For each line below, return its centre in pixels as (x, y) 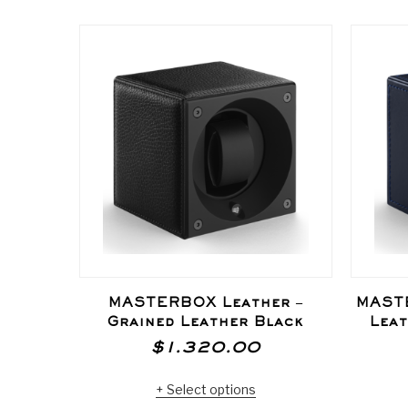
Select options (211, 389)
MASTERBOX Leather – (205, 305)
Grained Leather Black (206, 324)
